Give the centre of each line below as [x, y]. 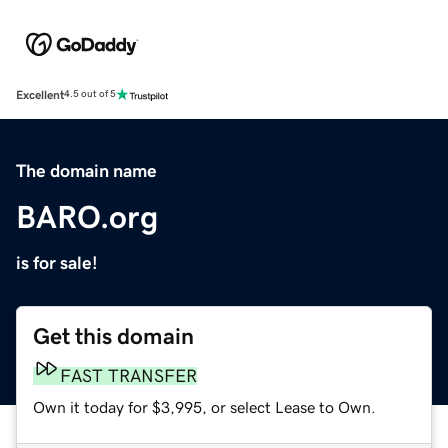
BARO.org [87, 216]
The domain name [86, 170]
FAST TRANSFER [128, 375]
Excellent [40, 94]
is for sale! [57, 262]
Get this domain [113, 336]
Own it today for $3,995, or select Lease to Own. [204, 406]
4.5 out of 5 [90, 94]
